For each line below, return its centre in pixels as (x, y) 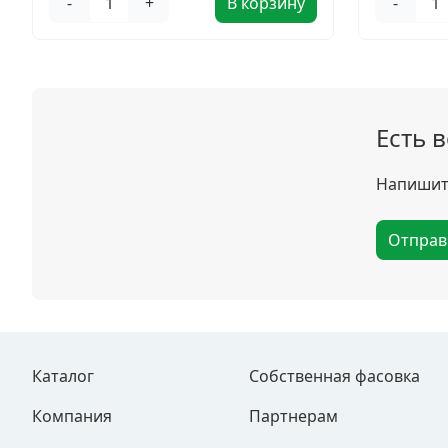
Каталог (63, 376)
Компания (72, 416)
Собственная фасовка (335, 376)
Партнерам (294, 416)
